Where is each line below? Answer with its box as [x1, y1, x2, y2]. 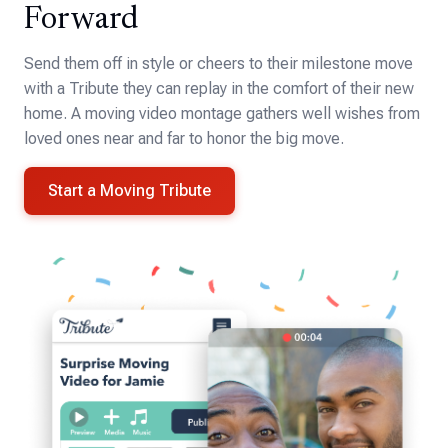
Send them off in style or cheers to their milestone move [24, 53, 413, 73]
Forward [24, 3, 138, 36]
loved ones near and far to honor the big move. [24, 128, 344, 148]
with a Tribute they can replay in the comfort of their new [24, 78, 414, 98]
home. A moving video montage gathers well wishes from [24, 103, 420, 123]
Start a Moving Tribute [48, 180, 211, 200]
